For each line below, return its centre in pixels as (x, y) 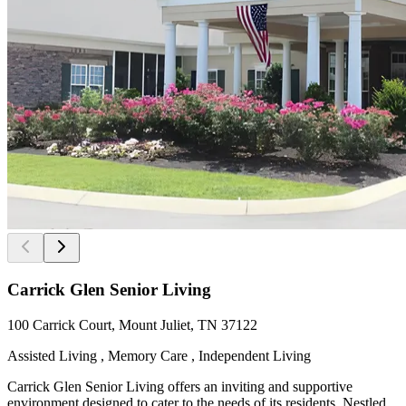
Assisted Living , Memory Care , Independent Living (159, 355)
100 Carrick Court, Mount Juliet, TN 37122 (132, 324)
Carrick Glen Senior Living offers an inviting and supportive (180, 386)
